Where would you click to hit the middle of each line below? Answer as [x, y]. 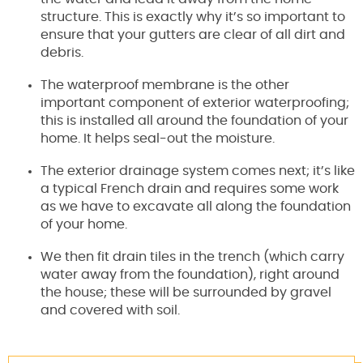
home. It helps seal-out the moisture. [158, 139]
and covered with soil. [110, 311]
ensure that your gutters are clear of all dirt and [193, 35]
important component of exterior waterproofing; [195, 103]
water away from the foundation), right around [190, 275]
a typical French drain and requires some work [190, 189]
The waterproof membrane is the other [165, 85]
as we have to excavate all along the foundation [196, 207]
